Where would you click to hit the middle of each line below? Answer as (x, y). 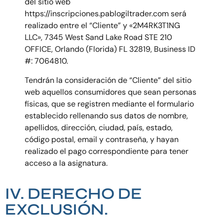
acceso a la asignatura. (66, 163)
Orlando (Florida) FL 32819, (104, 49)
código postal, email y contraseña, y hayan (102, 139)
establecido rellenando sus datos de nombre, (106, 115)
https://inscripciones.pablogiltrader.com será (106, 14)
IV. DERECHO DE (74, 194)
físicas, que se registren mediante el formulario (109, 104)
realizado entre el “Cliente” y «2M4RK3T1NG (102, 26)
